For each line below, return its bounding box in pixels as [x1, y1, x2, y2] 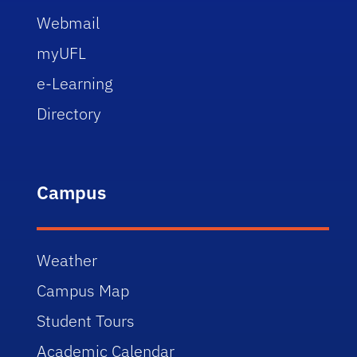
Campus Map [37, 280, 130, 301]
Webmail [37, 12, 100, 33]
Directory [37, 103, 102, 124]
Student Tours [37, 310, 135, 331]
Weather [37, 249, 98, 271]
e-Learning [37, 73, 114, 94]
